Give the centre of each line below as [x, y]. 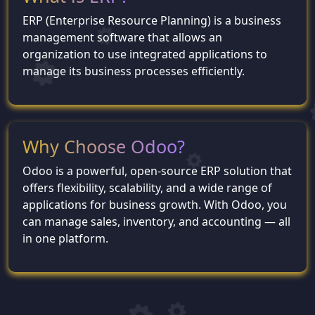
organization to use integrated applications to [145, 54]
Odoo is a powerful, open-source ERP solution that [157, 171]
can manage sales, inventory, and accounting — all [156, 221]
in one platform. [65, 238]
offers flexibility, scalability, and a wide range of [147, 188]
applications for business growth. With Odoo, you [155, 205]
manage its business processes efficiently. [134, 71]
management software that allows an [122, 37]
